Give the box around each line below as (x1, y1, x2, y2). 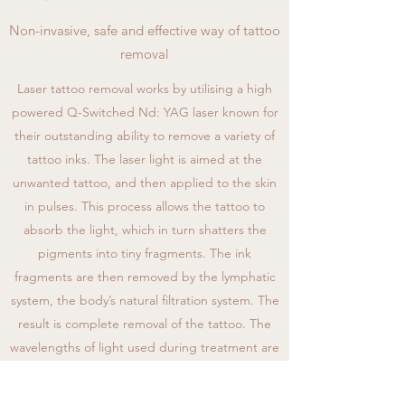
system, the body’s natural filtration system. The (10, 292, 279, 308)
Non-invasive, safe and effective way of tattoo (9, 22, 280, 39)
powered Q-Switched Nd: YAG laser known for (11, 104, 278, 120)
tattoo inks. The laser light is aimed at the (27, 151, 262, 167)
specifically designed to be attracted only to (20, 363, 269, 379)
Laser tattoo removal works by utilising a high (17, 80, 272, 97)
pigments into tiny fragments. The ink (38, 245, 251, 261)
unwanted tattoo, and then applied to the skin (13, 174, 277, 191)
